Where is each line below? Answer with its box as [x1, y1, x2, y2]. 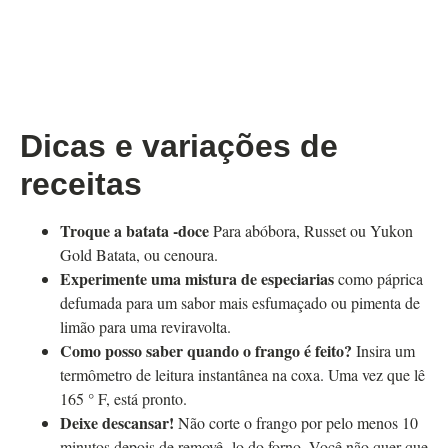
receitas [20, 166, 142, 203]
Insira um [352, 340, 415, 362]
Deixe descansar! [60, 411, 178, 435]
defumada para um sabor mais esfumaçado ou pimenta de [60, 292, 420, 314]
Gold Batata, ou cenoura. [60, 244, 218, 266]
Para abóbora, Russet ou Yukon [213, 220, 413, 242]
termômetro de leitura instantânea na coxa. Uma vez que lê [60, 364, 425, 386]
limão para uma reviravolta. [60, 316, 231, 338]
